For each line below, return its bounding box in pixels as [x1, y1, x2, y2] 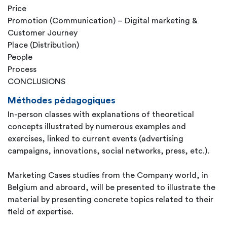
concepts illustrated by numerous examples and [8, 123, 186, 131]
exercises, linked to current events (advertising [8, 135, 183, 143]
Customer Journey [8, 29, 78, 37]
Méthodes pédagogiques [8, 96, 116, 105]
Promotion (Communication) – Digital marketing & [8, 17, 198, 25]
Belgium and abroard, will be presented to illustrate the [8, 183, 215, 192]
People [8, 53, 32, 61]
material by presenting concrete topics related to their [8, 196, 213, 204]
